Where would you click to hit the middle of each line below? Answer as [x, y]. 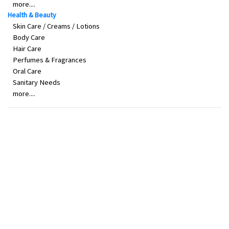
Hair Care [27, 49]
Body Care [29, 38]
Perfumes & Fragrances [50, 60]
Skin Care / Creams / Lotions [56, 26]
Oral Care [27, 71]
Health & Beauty [32, 15]
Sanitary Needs [37, 83]
